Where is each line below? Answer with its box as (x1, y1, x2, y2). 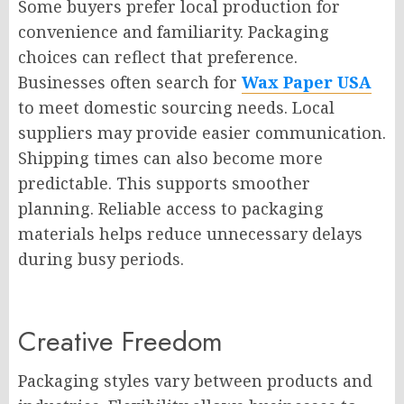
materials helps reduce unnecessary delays (18, 223, 363, 244)
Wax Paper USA (242, 71, 372, 93)
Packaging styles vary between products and (18, 370, 372, 391)
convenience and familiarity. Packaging (18, 21, 329, 42)
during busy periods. (18, 248, 184, 270)
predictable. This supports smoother (18, 172, 310, 194)
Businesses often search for (18, 71, 242, 93)
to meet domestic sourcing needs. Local (18, 96, 335, 118)
